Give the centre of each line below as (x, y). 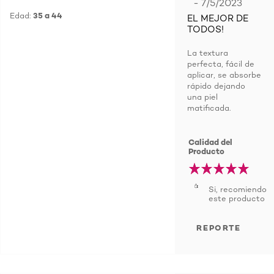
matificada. (209, 108)
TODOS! (206, 29)
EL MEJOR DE (218, 18)
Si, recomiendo (238, 189)
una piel (202, 97)
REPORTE (219, 228)
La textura (208, 53)
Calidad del (211, 142)
